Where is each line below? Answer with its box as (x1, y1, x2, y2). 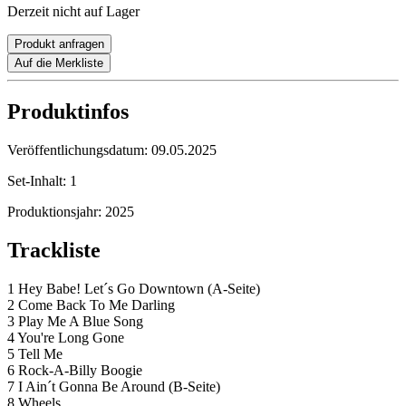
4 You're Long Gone (7, 330, 124, 346)
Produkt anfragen (14, 37, 104, 52)
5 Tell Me (7, 346, 63, 362)
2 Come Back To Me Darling (7, 297, 175, 314)
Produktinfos (7, 100, 129, 124)
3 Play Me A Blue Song (7, 314, 143, 330)
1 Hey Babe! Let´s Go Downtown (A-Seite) (7, 281, 260, 297)
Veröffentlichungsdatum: (7, 142, 151, 159)
